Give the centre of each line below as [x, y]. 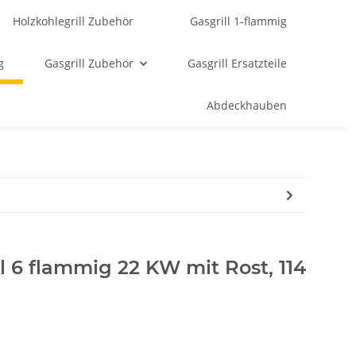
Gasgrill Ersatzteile [237, 63]
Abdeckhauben [247, 105]
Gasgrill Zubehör [89, 63]
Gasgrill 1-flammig [238, 21]
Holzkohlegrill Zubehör [74, 21]
